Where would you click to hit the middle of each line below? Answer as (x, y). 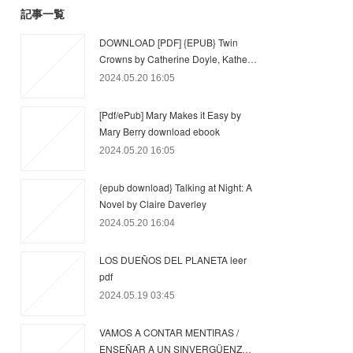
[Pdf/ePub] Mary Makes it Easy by (170, 115)
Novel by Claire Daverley (153, 204)
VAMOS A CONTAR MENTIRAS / (169, 332)
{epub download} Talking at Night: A (176, 187)
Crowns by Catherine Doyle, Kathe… (178, 59)
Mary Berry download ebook (160, 131)
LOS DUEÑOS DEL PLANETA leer (173, 260)
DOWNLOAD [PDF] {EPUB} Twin (169, 42)
